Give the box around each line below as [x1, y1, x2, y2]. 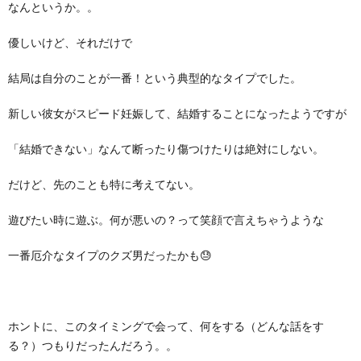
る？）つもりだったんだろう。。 [8, 338, 177, 352]
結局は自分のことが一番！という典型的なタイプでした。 [8, 70, 301, 85]
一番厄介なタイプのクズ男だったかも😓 [8, 247, 212, 262]
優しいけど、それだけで [8, 35, 132, 49]
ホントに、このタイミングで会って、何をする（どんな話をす [8, 318, 324, 333]
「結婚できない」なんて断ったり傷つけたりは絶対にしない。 [8, 141, 324, 156]
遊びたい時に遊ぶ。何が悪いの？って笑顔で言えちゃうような [8, 212, 324, 226]
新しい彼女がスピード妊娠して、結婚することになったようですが [8, 106, 346, 120]
